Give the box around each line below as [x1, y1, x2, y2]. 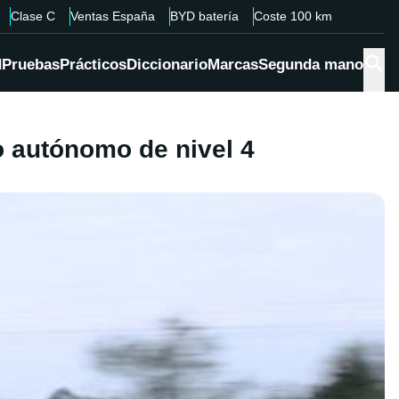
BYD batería [169, 9, 239, 23]
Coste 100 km [253, 9, 332, 23]
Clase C [10, 9, 55, 23]
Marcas [208, 56, 258, 74]
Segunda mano [258, 56, 363, 74]
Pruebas [2, 56, 60, 74]
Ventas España [69, 9, 155, 23]
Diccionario [126, 56, 208, 74]
